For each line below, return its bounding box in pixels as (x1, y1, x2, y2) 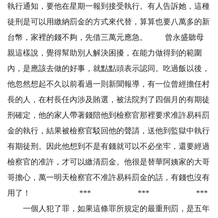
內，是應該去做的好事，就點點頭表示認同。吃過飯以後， (7, 64, 210, 73)
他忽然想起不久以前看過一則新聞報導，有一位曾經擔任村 (7, 80, 210, 89)
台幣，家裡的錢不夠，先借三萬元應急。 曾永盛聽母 (7, 33, 204, 42)
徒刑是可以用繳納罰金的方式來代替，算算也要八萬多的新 (7, 18, 210, 26)
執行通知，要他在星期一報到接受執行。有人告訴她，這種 (7, 2, 210, 11)
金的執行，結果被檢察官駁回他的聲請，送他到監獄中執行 (7, 127, 210, 135)
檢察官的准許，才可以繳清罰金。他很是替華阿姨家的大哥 (7, 158, 210, 166)
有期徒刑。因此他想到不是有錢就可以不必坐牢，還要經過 (7, 142, 210, 151)
